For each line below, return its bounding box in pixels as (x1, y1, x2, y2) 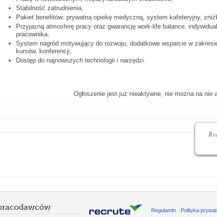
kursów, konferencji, (15, 47, 72, 55)
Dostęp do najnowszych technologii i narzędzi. (15, 56, 146, 64)
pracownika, (15, 30, 49, 38)
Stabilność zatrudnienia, (15, 4, 83, 12)
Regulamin (151, 207, 176, 213)
